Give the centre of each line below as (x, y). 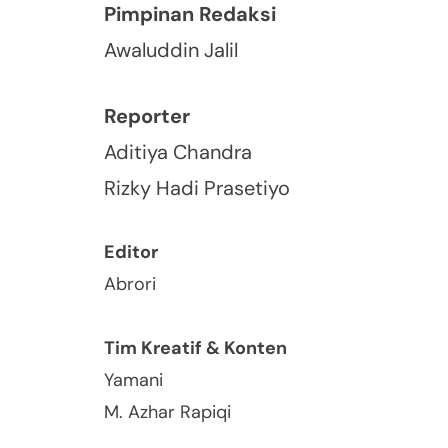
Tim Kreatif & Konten (195, 347)
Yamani (133, 379)
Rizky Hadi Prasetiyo (197, 187)
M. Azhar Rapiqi (167, 411)
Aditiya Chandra (178, 151)
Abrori (130, 283)
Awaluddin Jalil (171, 49)
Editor (131, 251)
